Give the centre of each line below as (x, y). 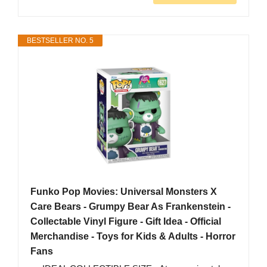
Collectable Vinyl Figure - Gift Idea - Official (126, 222)
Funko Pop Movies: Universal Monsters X (124, 192)
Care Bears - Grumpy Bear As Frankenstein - (131, 207)
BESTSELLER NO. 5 (60, 41)
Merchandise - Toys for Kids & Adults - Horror (133, 237)
